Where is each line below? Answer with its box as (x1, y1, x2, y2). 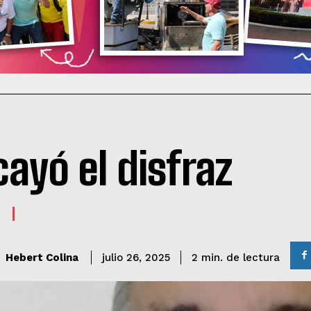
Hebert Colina (6, 251, 78, 264)
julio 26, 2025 (102, 251, 170, 264)
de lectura (226, 251, 280, 264)
